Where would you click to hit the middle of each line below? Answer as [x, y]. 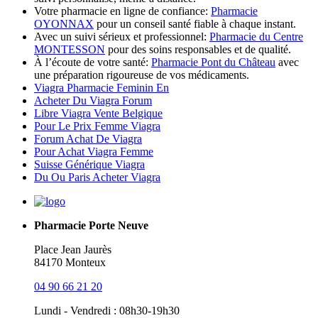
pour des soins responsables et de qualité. [198, 49]
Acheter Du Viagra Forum [93, 100]
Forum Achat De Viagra [88, 139]
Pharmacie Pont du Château [213, 62]
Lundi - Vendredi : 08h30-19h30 [107, 311]
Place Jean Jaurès [73, 250]
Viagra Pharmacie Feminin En [102, 88]
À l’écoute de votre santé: [93, 62]
